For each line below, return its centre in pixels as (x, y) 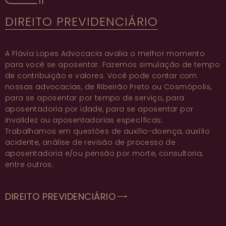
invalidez (22, 120)
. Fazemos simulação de (146, 64)
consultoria (180, 153)
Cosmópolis (187, 87)
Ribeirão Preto (123, 87)
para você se (32, 64)
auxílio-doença (153, 131)
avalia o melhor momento (154, 53)
